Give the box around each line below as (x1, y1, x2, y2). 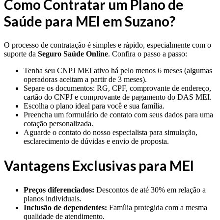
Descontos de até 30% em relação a (94, 185, 206, 194)
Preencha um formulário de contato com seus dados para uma (24, 110, 213, 119)
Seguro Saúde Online (38, 50, 108, 58)
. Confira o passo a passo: (108, 50, 187, 58)
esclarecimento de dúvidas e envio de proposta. (24, 137, 169, 146)
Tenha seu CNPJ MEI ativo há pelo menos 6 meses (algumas (24, 66, 212, 75)
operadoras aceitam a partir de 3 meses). (24, 75, 147, 84)
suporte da (4, 50, 38, 58)
